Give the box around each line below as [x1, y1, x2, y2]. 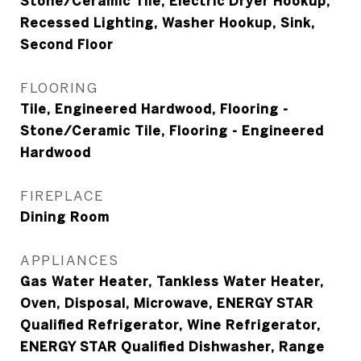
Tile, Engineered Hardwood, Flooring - [20, 102, 288, 116]
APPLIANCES [20, 252, 118, 268]
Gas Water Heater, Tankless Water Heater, [20, 274, 324, 288]
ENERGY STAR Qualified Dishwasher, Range [20, 339, 325, 354]
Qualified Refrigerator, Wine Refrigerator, [20, 317, 321, 332]
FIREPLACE [20, 188, 104, 203]
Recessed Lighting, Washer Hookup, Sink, [20, 15, 315, 30]
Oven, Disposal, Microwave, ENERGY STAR [20, 296, 313, 310]
